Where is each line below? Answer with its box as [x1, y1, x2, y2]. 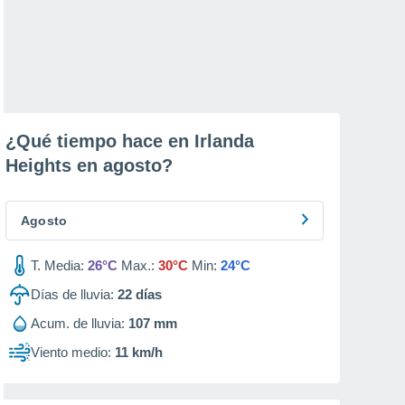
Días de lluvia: [31, 287, 114, 302]
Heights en [5, 155, 103, 175]
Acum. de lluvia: [31, 316, 125, 331]
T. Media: [31, 258, 84, 273]
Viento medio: [31, 344, 111, 360]
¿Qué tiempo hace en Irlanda [5, 131, 254, 151]
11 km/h [115, 344, 163, 360]
